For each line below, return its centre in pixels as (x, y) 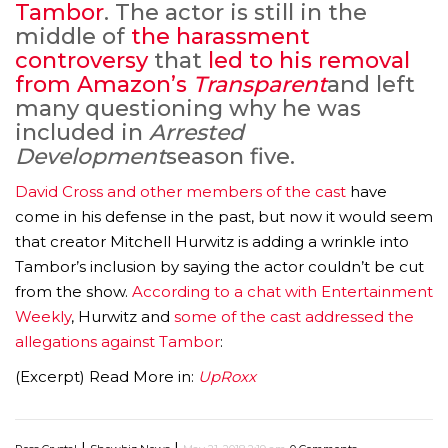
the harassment (220, 37)
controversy (81, 61)
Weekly (43, 317)
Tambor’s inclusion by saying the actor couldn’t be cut (219, 267)
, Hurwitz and (122, 317)
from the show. (73, 292)
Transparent (260, 85)
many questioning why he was (188, 109)
